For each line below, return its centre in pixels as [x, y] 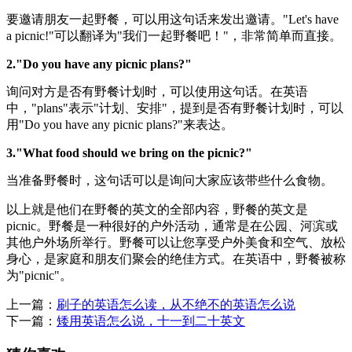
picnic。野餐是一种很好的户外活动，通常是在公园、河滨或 [172, 225]
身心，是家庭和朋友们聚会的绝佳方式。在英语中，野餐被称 [176, 258]
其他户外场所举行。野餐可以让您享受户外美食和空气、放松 [176, 242]
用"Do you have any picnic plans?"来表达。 [120, 124]
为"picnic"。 [39, 275]
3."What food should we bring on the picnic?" [129, 152]
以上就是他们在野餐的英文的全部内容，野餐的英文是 [157, 209]
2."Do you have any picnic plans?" [99, 64]
